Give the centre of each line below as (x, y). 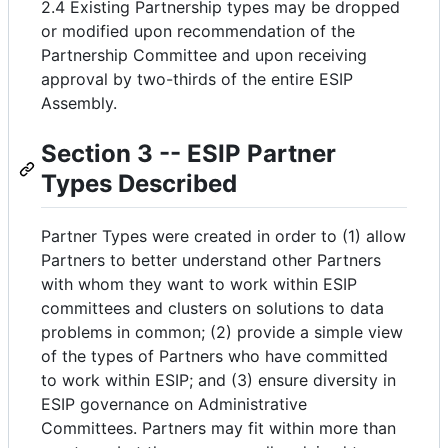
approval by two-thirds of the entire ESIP (197, 79)
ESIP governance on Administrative (174, 403)
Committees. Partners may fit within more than (218, 427)
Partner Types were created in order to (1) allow (223, 235)
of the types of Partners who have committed (214, 355)
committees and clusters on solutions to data (212, 307)
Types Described (139, 184)
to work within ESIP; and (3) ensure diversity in (218, 379)
